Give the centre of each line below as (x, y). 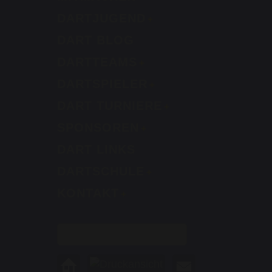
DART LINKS (96, 149)
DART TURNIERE (110, 106)
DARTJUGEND (101, 18)
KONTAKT (88, 193)
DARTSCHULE (101, 171)
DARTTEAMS (97, 62)
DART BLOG (96, 40)
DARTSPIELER (102, 84)
